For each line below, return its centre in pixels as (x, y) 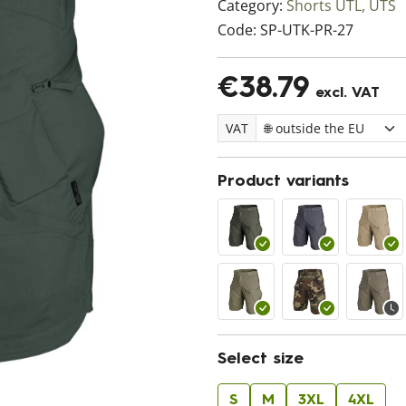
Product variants (283, 182)
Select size (261, 360)
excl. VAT (345, 93)
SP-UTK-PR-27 (307, 30)
